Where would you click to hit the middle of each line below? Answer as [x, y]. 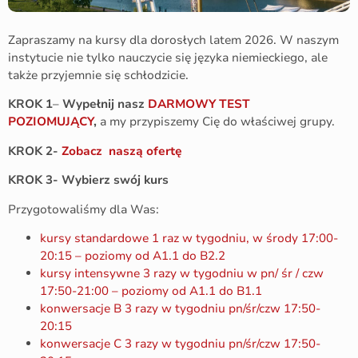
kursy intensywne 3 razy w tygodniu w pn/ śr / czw [182, 273]
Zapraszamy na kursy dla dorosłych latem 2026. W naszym [173, 40]
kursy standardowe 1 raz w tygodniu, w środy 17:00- [189, 238]
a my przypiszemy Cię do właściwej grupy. [216, 122]
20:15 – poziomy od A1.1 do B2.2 [133, 255]
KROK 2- [35, 151]
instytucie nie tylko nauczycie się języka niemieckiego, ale [168, 58]
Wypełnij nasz [105, 104]
